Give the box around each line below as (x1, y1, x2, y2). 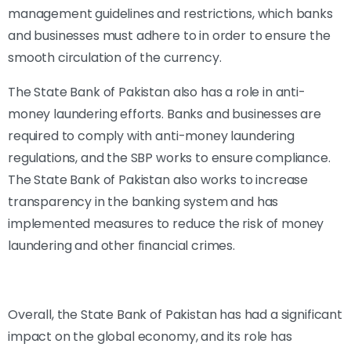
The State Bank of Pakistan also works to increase (8, 170, 309, 189)
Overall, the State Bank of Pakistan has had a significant (8, 305, 342, 324)
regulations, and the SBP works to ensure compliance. (8, 148, 331, 167)
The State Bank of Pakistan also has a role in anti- (8, 82, 306, 101)
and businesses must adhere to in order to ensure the (8, 26, 331, 45)
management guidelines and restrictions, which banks (8, 4, 333, 23)
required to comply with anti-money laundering (8, 126, 295, 145)
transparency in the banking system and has (8, 192, 279, 211)
